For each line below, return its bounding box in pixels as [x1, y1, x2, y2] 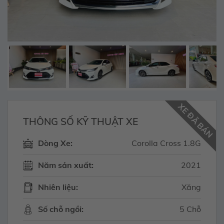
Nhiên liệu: [37, 181, 78, 192]
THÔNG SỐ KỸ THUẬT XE [22, 115, 138, 128]
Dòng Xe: [37, 137, 72, 148]
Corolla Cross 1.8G [131, 137, 201, 148]
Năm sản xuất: [37, 159, 93, 170]
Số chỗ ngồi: [37, 203, 83, 214]
